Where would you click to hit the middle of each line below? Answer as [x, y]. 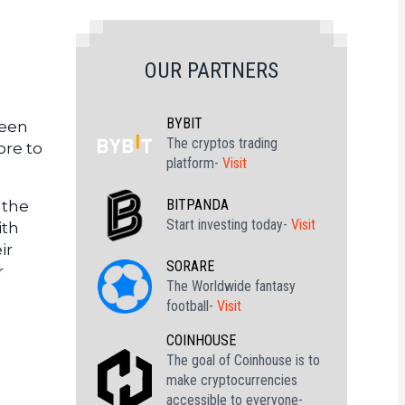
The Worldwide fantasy [231, 286]
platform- [194, 163]
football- [192, 306]
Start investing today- [229, 225]
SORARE [190, 266]
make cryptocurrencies [232, 380]
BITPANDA [198, 205]
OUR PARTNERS [212, 71]
